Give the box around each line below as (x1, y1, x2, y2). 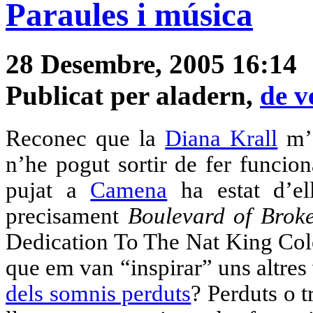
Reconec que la (6, 126, 166, 152)
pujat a (6, 177, 91, 203)
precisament (6, 203, 128, 229)
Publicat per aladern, (6, 80, 260, 111)
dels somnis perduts (6, 281, 191, 307)
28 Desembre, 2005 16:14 (6, 49, 297, 80)
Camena (90, 177, 168, 203)
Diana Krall (165, 126, 278, 152)
